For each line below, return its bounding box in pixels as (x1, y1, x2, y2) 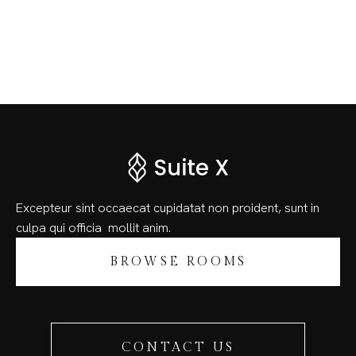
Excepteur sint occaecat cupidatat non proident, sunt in (16, 199, 319, 216)
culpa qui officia (16, 219, 108, 236)
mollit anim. (108, 219, 171, 236)
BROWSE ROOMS (109, 253, 247, 269)
